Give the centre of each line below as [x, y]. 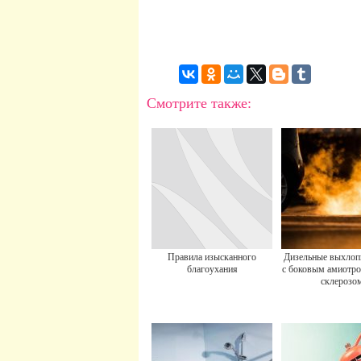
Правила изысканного [212, 257]
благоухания [212, 269]
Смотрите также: [199, 103]
